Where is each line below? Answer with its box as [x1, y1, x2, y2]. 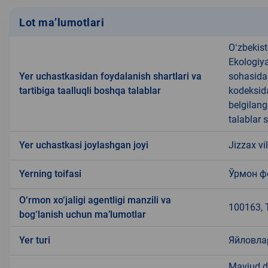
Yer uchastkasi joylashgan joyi [19, 139, 148, 151]
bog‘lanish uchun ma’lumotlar [19, 209, 146, 221]
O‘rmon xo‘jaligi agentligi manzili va [19, 194, 171, 206]
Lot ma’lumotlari [19, 16, 104, 29]
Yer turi [19, 234, 50, 246]
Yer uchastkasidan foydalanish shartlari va [19, 71, 202, 83]
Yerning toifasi [19, 168, 81, 180]
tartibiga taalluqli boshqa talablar [19, 85, 161, 97]
